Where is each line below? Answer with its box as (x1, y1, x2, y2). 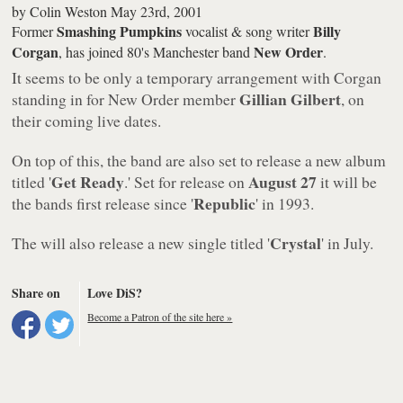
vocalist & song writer (182, 21, 314, 40)
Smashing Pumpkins (57, 20, 183, 41)
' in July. (321, 231, 374, 254)
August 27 (248, 169, 318, 193)
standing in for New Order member (12, 87, 240, 110)
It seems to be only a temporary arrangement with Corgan (12, 66, 382, 88)
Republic (193, 191, 256, 215)
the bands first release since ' (12, 192, 194, 214)
